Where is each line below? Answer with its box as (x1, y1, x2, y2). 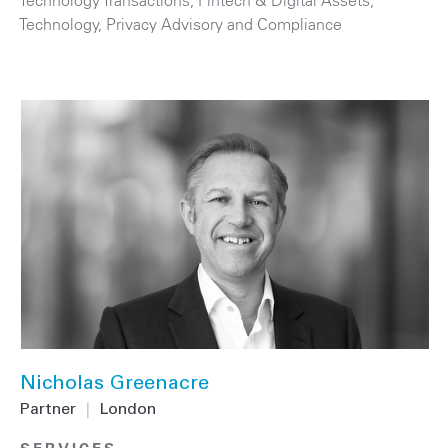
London (100, 401, 156, 418)
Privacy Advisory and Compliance (106, 13, 342, 34)
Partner (20, 401, 76, 418)
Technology (20, 13, 99, 34)
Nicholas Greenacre (20, 374, 209, 395)
